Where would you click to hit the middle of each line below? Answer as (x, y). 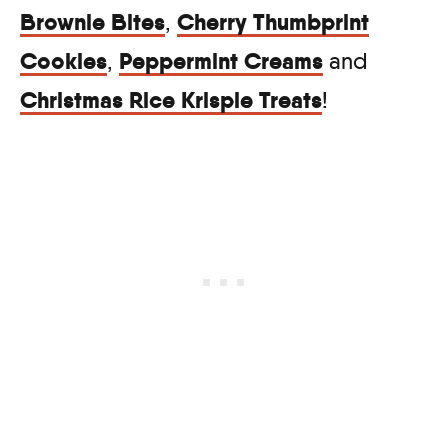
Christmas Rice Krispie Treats (171, 99)
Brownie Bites (92, 21)
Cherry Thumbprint (273, 21)
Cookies (63, 60)
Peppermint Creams (221, 60)
